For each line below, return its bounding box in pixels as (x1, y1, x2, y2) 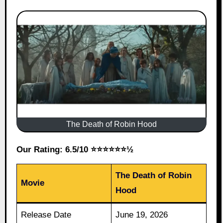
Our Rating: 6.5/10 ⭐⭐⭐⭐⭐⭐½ (22, 144, 133, 154)
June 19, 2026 (115, 210, 168, 220)
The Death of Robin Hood (66, 119, 157, 128)
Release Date (21, 210, 72, 220)
